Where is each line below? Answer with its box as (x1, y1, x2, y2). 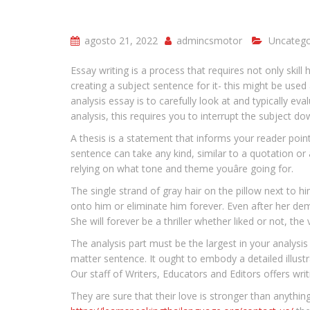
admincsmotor (174, 34, 242, 47)
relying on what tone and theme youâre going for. (71, 162, 293, 175)
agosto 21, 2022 (82, 34, 158, 47)
